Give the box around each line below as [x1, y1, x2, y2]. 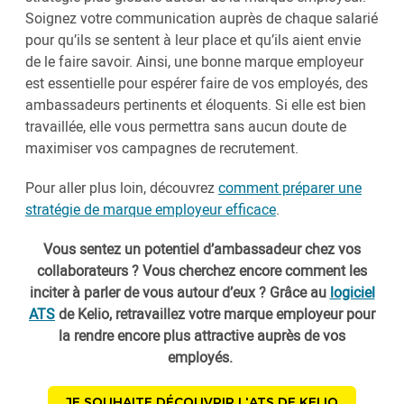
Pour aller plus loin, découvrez [25, 178, 218, 198]
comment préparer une [218, 178, 362, 198]
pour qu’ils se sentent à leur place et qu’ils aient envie [25, 30, 361, 50]
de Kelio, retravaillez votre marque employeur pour [55, 304, 375, 325]
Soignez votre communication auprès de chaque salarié [25, 8, 378, 29]
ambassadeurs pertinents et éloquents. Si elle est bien [25, 95, 366, 115]
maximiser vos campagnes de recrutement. [25, 138, 298, 159]
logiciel [329, 282, 375, 303]
